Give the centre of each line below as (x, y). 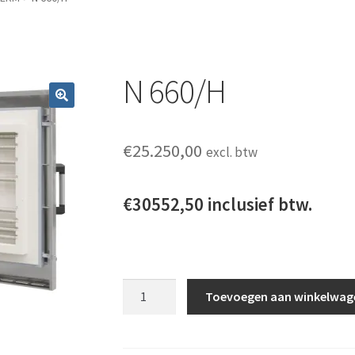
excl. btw (231, 153)
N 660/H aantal (162, 288)
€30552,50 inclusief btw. (217, 205)
